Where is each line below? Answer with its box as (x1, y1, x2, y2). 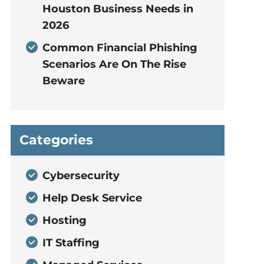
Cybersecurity (42, 169, 120, 182)
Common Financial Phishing (42, 41, 197, 54)
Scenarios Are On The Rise (42, 58, 186, 71)
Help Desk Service (42, 192, 142, 204)
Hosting (42, 214, 87, 227)
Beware (42, 74, 85, 87)
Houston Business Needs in (42, 2, 193, 15)
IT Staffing (42, 236, 100, 249)
